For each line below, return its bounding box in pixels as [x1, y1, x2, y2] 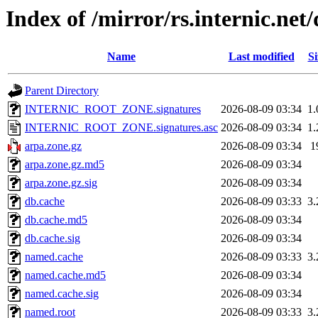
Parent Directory [25, 84, 99, 97]
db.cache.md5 [25, 214, 87, 226]
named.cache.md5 [25, 269, 106, 282]
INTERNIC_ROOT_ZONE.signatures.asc [25, 121, 218, 134]
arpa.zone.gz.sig [25, 177, 97, 190]
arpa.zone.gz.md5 [25, 158, 104, 171]
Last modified [228, 50, 295, 63]
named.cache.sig [25, 287, 99, 300]
